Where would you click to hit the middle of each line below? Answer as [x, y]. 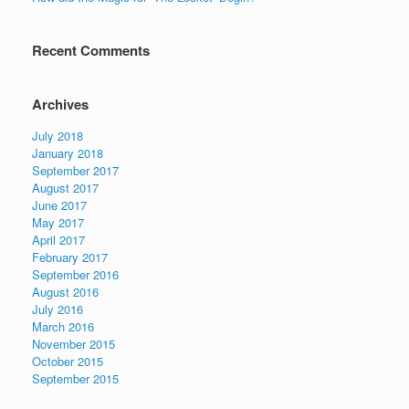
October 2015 [68, 362]
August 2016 [65, 292]
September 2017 [75, 171]
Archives [60, 105]
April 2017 [58, 240]
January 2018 [68, 153]
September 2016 [75, 275]
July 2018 [58, 136]
